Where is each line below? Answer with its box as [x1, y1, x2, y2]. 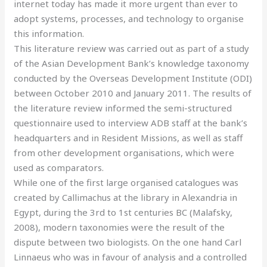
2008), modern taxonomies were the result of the [14, 221, 225, 233]
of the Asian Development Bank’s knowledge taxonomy [14, 57, 250, 69]
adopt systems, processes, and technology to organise [14, 12, 244, 24]
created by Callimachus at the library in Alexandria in [14, 191, 238, 203]
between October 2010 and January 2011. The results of [14, 86, 252, 99]
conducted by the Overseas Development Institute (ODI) [14, 72, 253, 84]
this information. [14, 27, 85, 39]
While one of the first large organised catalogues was [14, 176, 239, 188]
